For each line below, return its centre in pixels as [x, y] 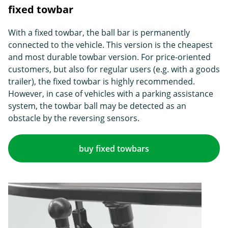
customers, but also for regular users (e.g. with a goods [114, 69]
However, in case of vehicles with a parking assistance [111, 94]
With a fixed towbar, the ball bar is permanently [99, 33]
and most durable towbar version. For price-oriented [109, 57]
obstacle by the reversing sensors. [74, 118]
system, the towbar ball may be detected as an [97, 106]
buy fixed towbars [114, 148]
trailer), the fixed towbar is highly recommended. [102, 82]
